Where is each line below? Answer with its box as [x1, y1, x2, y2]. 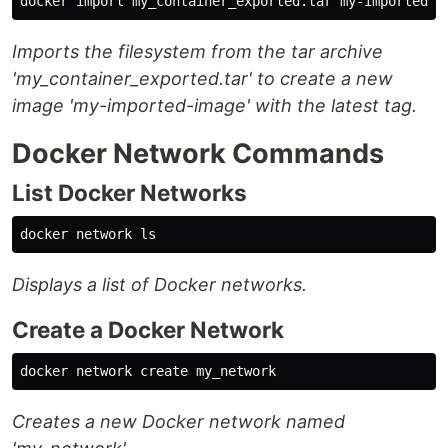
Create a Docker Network [12, 316, 284, 344]
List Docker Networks [12, 179, 247, 207]
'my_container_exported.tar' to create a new [12, 68, 393, 90]
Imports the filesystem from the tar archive [12, 41, 383, 63]
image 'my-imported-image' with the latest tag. [12, 95, 417, 117]
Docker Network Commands [12, 137, 384, 171]
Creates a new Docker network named [12, 411, 345, 433]
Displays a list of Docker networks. [12, 274, 307, 296]
